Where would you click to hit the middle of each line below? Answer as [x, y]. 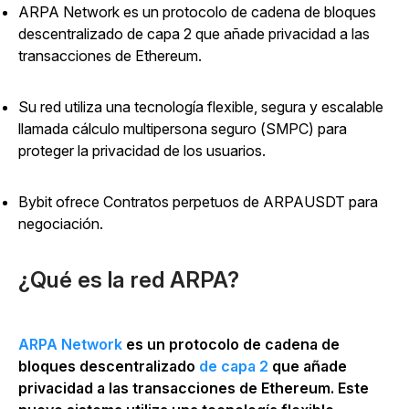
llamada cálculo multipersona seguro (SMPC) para [183, 129]
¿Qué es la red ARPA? [129, 280]
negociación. [61, 224]
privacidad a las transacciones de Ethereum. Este [194, 388]
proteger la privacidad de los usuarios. [142, 151]
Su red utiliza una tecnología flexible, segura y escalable [201, 107]
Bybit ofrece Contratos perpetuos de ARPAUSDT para [198, 202]
